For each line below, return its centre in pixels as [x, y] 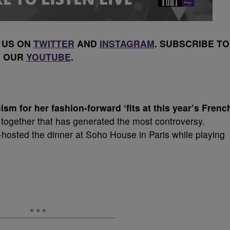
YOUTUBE [48, 57]
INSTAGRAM [127, 43]
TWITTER [54, 43]
